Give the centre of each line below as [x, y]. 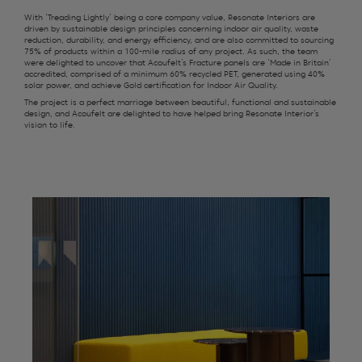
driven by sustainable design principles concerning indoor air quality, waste [171, 29]
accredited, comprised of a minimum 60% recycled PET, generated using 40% [175, 74]
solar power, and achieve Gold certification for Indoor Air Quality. [152, 85]
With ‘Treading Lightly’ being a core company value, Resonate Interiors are [170, 17]
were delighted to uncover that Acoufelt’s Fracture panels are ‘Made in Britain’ [178, 63]
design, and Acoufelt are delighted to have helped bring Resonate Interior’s [172, 114]
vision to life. [51, 126]
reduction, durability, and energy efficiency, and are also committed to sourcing [179, 40]
